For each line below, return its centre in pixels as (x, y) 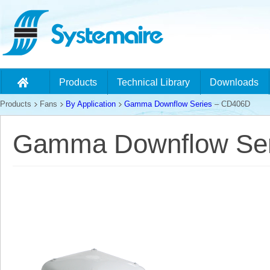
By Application (91, 104)
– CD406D (231, 104)
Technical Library (153, 82)
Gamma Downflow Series (168, 104)
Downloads (234, 82)
